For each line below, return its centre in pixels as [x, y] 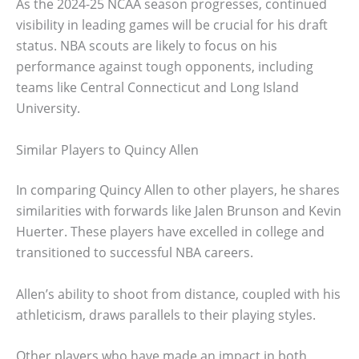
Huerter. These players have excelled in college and [170, 231]
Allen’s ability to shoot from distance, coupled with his [178, 294]
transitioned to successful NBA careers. [135, 252]
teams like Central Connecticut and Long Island [157, 88]
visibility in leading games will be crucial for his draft [172, 25]
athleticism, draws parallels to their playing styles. [166, 315]
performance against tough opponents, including [165, 67]
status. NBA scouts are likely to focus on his [147, 46]
